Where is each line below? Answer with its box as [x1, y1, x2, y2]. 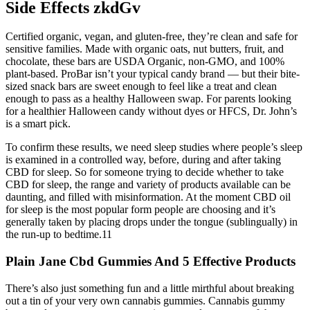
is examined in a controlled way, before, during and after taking [6, 154, 281, 166]
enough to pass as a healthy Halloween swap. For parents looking [6, 93, 291, 105]
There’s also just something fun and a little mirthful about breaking [6, 282, 294, 294]
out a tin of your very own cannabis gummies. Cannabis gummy [6, 294, 285, 307]
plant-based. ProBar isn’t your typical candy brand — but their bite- [6, 68, 300, 80]
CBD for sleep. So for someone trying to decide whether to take [6, 166, 284, 179]
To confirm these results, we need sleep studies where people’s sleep [6, 141, 302, 154]
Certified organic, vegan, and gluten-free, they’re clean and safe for [6, 30, 298, 43]
